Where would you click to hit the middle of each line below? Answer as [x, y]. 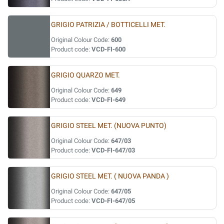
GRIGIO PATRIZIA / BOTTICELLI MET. [108, 25]
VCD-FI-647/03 [113, 150]
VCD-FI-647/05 [113, 201]
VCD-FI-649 [108, 100]
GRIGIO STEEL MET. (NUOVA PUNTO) [109, 126]
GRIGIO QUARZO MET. [85, 75]
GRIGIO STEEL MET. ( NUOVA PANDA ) [110, 176]
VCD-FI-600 [108, 49]
